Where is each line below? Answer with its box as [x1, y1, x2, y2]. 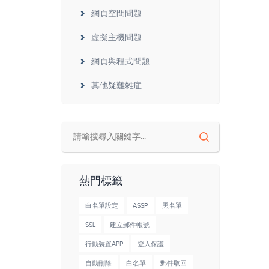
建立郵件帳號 [110, 221, 150, 229]
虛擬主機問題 [91, 33, 142, 43]
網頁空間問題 [91, 9, 142, 19]
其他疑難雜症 [91, 81, 142, 91]
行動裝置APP [85, 240, 123, 248]
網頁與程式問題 [91, 57, 150, 67]
